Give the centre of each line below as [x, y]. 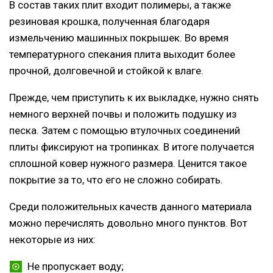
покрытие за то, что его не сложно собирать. [116, 180]
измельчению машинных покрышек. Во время [119, 38]
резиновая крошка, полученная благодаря [109, 22]
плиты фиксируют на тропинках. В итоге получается [132, 147]
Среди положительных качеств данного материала [130, 207]
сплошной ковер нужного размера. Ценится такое [128, 164]
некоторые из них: [52, 240]
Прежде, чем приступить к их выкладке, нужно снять [134, 98]
